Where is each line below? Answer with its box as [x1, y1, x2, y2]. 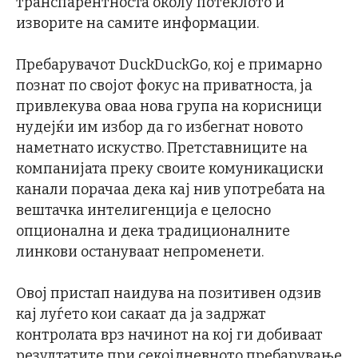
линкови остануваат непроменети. [16, 242, 264, 261]
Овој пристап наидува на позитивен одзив [16, 284, 321, 302]
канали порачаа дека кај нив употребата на [16, 180, 325, 198]
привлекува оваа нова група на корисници [16, 97, 322, 115]
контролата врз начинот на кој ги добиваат [16, 325, 323, 344]
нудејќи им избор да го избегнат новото [16, 117, 303, 136]
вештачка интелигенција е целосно [16, 201, 271, 219]
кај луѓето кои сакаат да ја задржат [16, 304, 266, 323]
